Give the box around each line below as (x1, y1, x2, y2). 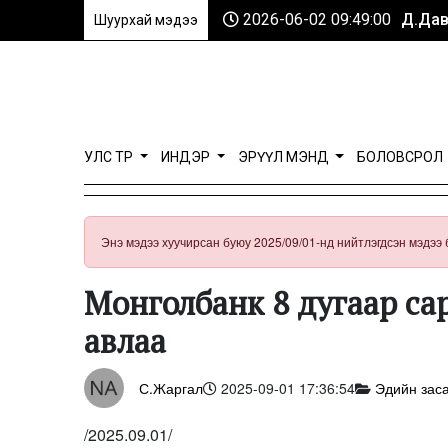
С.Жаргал (139, 377, 203, 398)
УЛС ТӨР (84, 149, 136, 165)
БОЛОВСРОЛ (356, 149, 443, 165)
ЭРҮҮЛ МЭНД (237, 149, 332, 165)
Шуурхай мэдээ (94, 12, 198, 28)
